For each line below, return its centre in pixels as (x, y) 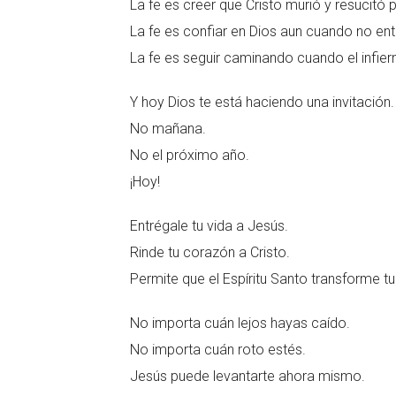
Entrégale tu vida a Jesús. (209, 226)
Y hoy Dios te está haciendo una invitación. (262, 102)
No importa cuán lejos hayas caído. (240, 323)
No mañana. (168, 129)
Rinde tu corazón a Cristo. (210, 252)
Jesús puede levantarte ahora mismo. (247, 376)
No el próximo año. (190, 155)
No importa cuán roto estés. (218, 350)
